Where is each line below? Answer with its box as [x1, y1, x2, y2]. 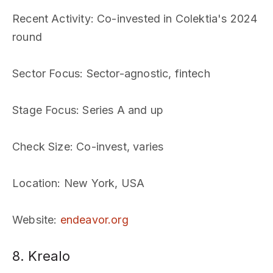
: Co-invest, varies [69, 140, 164, 153]
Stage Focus [12, 104, 76, 116]
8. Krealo [12, 248, 70, 264]
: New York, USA [57, 177, 145, 190]
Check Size [12, 140, 70, 153]
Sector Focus [12, 67, 80, 80]
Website [12, 213, 54, 226]
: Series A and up [76, 104, 164, 116]
